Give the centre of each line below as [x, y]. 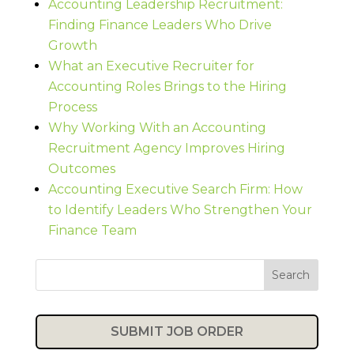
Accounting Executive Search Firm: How [175, 189]
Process [72, 107]
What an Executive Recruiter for [151, 66]
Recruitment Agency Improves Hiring [166, 148]
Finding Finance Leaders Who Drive [160, 24]
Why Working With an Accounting [157, 127]
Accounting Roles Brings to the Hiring [167, 86]
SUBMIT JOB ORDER [177, 331]
